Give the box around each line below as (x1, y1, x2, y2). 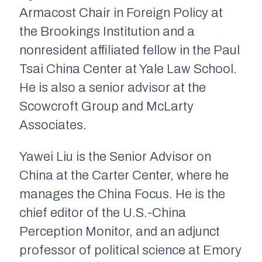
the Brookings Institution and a (19, 25, 195, 39)
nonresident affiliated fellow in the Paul (19, 43, 240, 58)
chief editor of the (19, 206, 123, 220)
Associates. (19, 118, 87, 133)
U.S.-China (123, 206, 186, 220)
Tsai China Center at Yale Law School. (19, 62, 237, 77)
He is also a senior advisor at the (19, 81, 206, 95)
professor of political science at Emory (19, 243, 242, 258)
